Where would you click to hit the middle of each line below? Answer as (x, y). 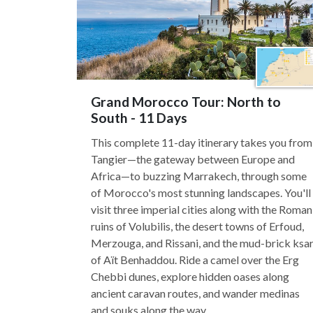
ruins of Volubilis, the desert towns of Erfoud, (197, 226)
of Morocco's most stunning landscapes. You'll (201, 192)
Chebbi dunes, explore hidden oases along (190, 276)
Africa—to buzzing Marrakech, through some (199, 176)
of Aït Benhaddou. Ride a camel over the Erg (195, 260)
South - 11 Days (139, 118)
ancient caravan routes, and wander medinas (195, 293)
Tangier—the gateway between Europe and (193, 159)
